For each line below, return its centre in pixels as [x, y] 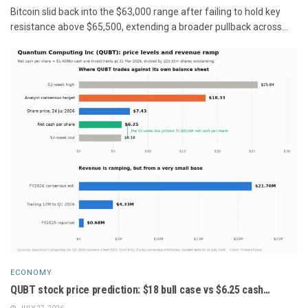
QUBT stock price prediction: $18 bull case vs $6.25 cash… [140, 289]
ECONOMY [31, 272]
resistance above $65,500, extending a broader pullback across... [149, 26]
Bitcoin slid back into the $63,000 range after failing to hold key [145, 11]
